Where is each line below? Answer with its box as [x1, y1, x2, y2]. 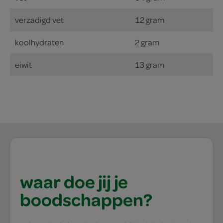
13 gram [135, 59, 165, 70]
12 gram [135, 14, 165, 25]
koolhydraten [15, 36, 64, 47]
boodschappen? [20, 187, 152, 212]
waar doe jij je [20, 169, 128, 194]
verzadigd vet [15, 14, 64, 25]
